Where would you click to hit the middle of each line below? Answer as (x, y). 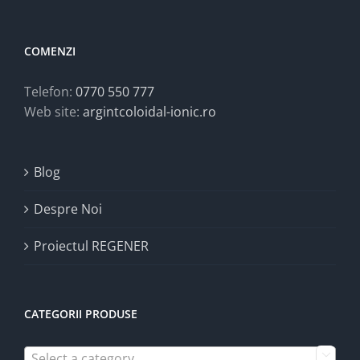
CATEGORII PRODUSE (81, 314)
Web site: (53, 112)
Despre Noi (68, 209)
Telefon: (50, 92)
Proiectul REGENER (91, 246)
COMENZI (50, 51)
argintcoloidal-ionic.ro (149, 112)
